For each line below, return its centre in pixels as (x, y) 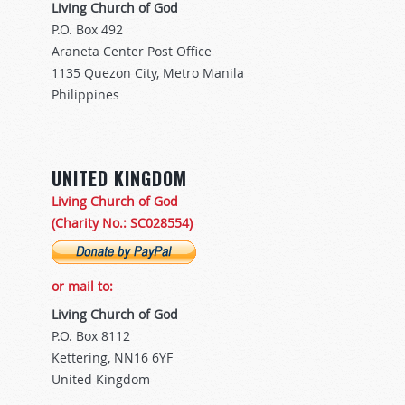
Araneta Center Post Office (132, 52)
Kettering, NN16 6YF (112, 358)
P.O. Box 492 (87, 30)
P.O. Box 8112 (91, 336)
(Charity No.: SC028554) (122, 223)
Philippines (85, 95)
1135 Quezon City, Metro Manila (148, 73)
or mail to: (82, 287)
